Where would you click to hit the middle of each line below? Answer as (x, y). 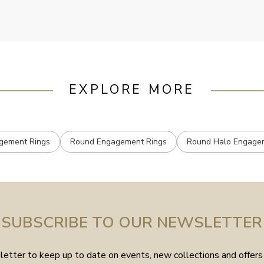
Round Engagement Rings (119, 141)
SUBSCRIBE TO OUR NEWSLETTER (132, 222)
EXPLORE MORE (132, 89)
